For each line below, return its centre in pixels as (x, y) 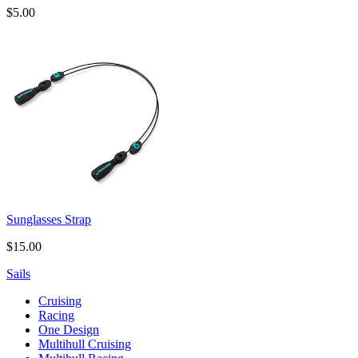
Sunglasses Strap (49, 220)
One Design (69, 330)
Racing (56, 316)
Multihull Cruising (85, 344)
